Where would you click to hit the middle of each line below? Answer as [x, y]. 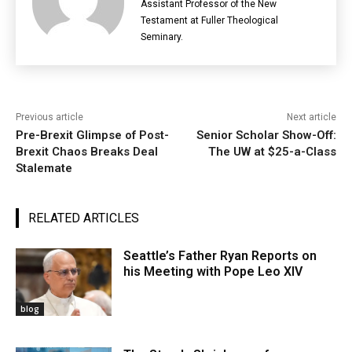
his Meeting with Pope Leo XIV [213, 272]
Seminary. [162, 37]
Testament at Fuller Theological [209, 21]
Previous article [49, 117]
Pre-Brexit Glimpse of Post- [92, 136]
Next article [311, 117]
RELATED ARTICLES [84, 218]
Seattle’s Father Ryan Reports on [220, 256]
